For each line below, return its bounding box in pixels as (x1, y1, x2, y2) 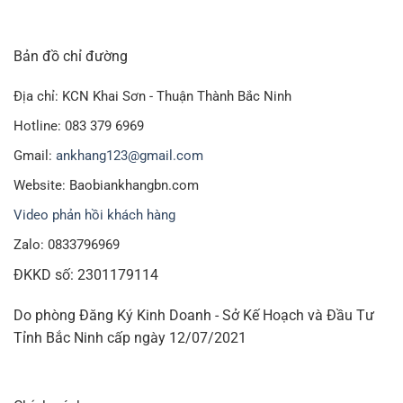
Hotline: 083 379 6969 (13, 117, 144, 134)
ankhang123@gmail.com (56, 147, 203, 164)
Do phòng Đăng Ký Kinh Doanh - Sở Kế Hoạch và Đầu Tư (13, 307, 374, 325)
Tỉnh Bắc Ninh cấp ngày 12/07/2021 (13, 329, 246, 347)
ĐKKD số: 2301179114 (13, 265, 158, 283)
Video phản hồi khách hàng (13, 206, 175, 223)
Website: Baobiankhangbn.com (13, 176, 199, 193)
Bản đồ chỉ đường (13, 47, 128, 65)
